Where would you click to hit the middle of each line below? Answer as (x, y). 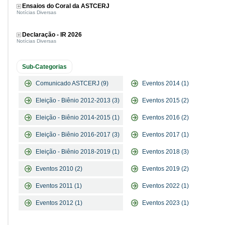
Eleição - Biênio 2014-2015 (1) (78, 118)
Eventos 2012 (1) (59, 203)
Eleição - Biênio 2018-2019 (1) (78, 152)
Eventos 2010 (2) (59, 169)
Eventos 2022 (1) (165, 186)
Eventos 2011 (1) (59, 186)
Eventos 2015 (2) (165, 100)
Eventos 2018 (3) (165, 152)
